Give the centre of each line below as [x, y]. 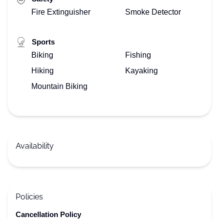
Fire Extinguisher [61, 12]
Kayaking [142, 71]
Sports [42, 42]
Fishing [138, 55]
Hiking [43, 71]
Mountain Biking [59, 86]
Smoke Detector [153, 12]
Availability [35, 146]
